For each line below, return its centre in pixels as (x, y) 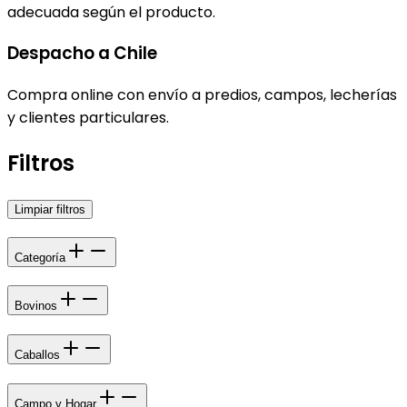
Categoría (40, 257)
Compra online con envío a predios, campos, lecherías (202, 95)
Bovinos (36, 306)
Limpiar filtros (50, 209)
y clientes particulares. (88, 118)
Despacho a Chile (82, 54)
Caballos (37, 355)
